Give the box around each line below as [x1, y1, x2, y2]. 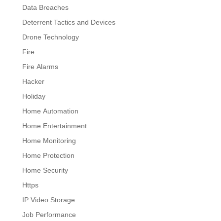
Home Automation [22, 107, 78, 115]
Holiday [22, 92, 45, 100]
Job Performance [22, 211, 76, 219]
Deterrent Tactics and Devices [22, 18, 115, 26]
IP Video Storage [22, 196, 75, 204]
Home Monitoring [22, 137, 76, 145]
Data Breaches [22, 3, 69, 11]
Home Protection [22, 151, 74, 159]
